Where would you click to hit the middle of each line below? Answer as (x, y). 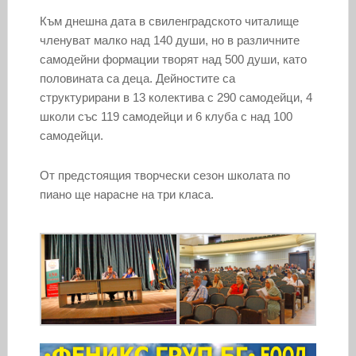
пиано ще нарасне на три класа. (126, 194)
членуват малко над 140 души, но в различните (169, 40)
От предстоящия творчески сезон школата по (164, 175)
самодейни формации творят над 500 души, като (173, 59)
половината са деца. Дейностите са (137, 78)
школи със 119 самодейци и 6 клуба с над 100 (166, 116)
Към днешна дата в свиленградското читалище (169, 21)
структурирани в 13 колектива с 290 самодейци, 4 (176, 97)
